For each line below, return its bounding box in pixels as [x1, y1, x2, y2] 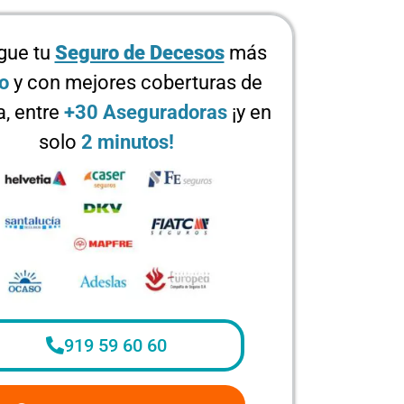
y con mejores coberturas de [9, 71, 262, 94]
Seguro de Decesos [54, 41, 225, 64]
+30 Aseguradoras [64, 101, 227, 124]
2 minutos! [81, 131, 174, 153]
